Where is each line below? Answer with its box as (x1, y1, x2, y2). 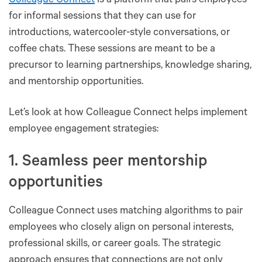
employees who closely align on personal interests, (9, 222, 233, 234)
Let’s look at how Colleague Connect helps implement (9, 107, 247, 119)
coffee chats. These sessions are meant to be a (9, 43, 215, 56)
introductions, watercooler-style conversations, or (9, 27, 230, 39)
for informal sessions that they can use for (9, 11, 196, 23)
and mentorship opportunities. (9, 76, 143, 88)
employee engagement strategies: (9, 123, 158, 136)
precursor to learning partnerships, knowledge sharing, (9, 60, 251, 72)
